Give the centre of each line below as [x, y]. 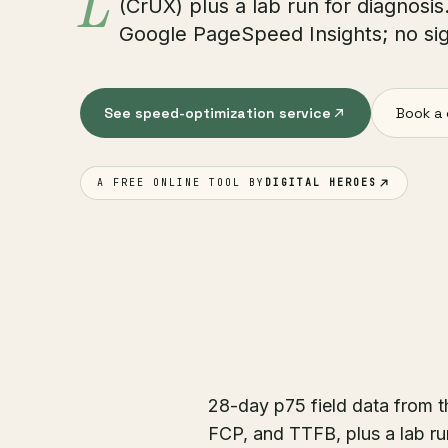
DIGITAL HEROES [321, 182]
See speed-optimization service [217, 113]
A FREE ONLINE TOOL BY [181, 182]
